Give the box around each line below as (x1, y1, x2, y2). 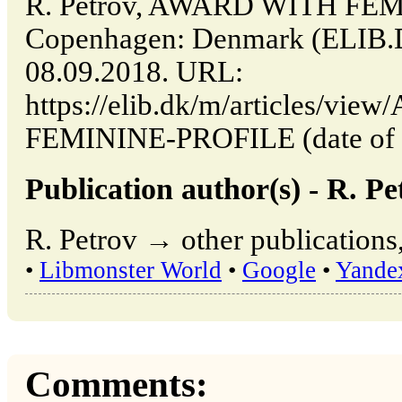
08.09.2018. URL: (25, 56, 243, 89)
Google (242, 256, 316, 284)
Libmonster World (39, 256, 222, 284)
